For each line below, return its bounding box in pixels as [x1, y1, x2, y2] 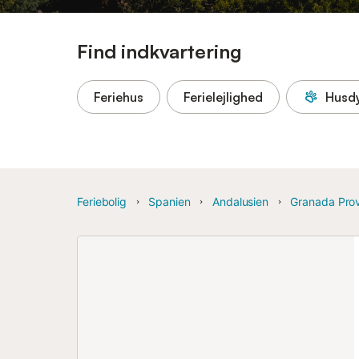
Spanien [148, 195, 191, 208]
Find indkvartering [77, 39, 242, 63]
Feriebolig [77, 195, 127, 208]
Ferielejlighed [184, 89, 263, 105]
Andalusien [212, 195, 269, 208]
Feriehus [94, 89, 143, 105]
